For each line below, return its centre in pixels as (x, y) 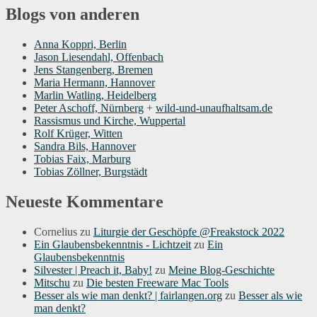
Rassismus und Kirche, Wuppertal (110, 121)
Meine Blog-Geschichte (221, 270)
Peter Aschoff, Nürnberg (89, 108)
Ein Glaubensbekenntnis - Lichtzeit (113, 245)
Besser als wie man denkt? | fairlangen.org (128, 296)
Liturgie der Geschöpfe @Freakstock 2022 (189, 232)
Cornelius (56, 232)
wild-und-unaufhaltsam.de (214, 108)
